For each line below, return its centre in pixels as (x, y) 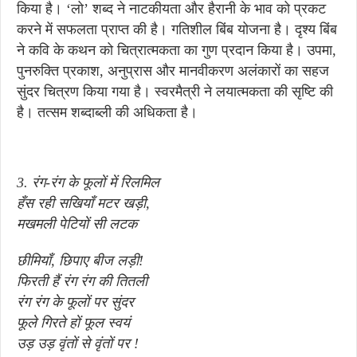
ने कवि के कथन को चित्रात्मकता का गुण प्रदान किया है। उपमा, (177, 50)
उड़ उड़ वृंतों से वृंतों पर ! (78, 343)
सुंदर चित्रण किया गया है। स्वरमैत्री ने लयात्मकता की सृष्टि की (175, 92)
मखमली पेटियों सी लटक (77, 224)
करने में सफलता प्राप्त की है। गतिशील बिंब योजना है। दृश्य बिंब (177, 29)
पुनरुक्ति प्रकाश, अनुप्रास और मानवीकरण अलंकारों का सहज (173, 71)
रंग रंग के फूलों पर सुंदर (75, 302)
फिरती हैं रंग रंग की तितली (82, 281)
